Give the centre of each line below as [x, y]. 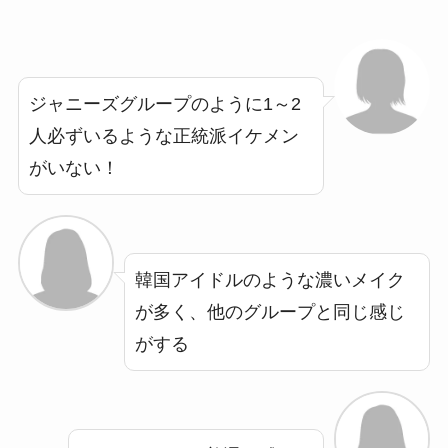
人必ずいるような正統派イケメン [163, 135]
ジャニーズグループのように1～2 [164, 103]
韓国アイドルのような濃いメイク [269, 279]
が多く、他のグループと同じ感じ [269, 311]
